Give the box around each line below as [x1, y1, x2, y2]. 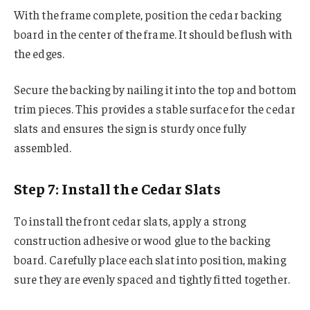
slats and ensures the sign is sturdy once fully [14, 120, 246, 136]
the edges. [14, 46, 64, 62]
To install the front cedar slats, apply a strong [14, 212, 246, 228]
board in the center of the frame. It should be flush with [14, 26, 292, 42]
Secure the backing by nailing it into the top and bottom [14, 81, 296, 97]
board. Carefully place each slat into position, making [14, 251, 286, 267]
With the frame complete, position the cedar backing [14, 7, 282, 23]
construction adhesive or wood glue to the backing [14, 232, 271, 248]
